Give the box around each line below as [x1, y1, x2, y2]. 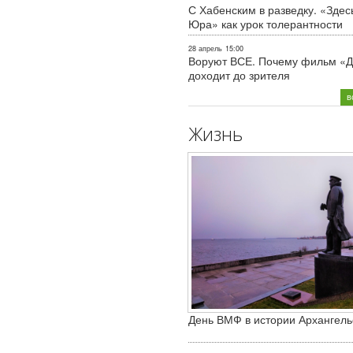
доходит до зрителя [188, 67, 290, 84]
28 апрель [188, 43, 222, 54]
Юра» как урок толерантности [188, 16, 343, 32]
